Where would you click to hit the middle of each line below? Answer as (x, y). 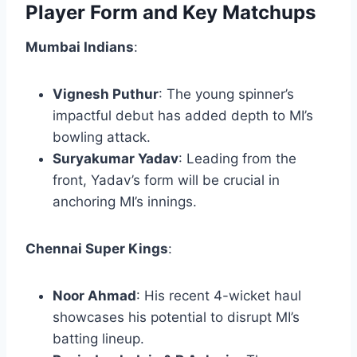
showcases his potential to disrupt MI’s (176, 318)
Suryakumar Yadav (116, 159)
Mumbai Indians (80, 47)
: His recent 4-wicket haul (219, 296)
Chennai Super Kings (97, 249)
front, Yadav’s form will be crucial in (166, 180)
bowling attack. (102, 137)
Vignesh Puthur (106, 94)
